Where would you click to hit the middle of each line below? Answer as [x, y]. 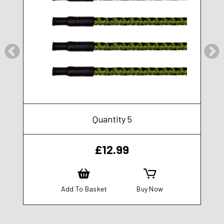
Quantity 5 [112, 119]
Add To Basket [84, 188]
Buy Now [150, 188]
